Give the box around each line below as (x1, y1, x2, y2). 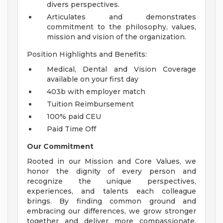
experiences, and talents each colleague (27, 187, 196, 196)
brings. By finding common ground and (27, 197, 196, 206)
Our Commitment (27, 142, 94, 151)
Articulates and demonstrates (47, 12, 196, 22)
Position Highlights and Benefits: (27, 50, 147, 59)
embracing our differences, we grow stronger (27, 207, 196, 216)
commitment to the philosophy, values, (47, 22, 196, 32)
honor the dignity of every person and (27, 167, 196, 176)
